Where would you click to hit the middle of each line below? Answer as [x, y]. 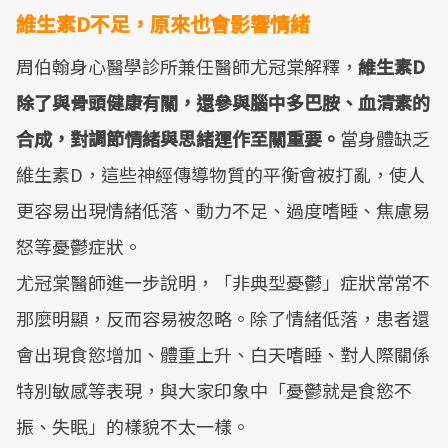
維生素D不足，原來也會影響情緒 [163, 23]
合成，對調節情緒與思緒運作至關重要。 [178, 138]
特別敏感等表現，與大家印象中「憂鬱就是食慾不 [214, 390]
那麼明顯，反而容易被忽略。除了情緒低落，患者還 [223, 318]
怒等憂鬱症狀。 [79, 246]
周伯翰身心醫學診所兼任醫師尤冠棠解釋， [187, 66]
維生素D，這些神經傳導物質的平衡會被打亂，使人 [220, 174]
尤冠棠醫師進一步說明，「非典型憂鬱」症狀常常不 [223, 282]
